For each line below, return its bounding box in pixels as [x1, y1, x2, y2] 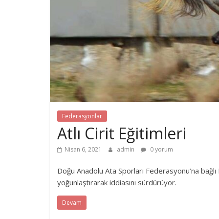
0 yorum [149, 145, 173, 153]
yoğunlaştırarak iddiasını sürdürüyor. [57, 177, 176, 187]
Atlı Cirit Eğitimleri [57, 122, 186, 144]
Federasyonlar [62, 111, 102, 120]
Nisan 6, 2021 [65, 145, 102, 153]
